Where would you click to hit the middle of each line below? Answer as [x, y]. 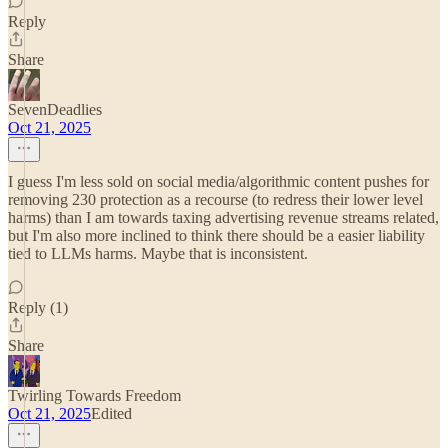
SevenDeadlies [55, 109]
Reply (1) [38, 307]
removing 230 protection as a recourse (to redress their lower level [215, 199]
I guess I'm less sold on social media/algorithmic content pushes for [218, 181]
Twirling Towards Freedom [94, 395]
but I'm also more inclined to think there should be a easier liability [216, 235]
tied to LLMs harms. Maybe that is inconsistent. [158, 253]
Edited [111, 413]
